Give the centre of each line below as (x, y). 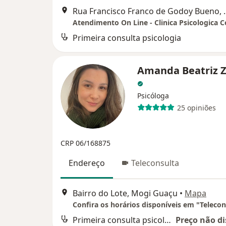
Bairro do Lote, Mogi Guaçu (125, 193)
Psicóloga (153, 96)
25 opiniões (196, 107)
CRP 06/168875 (86, 143)
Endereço (87, 163)
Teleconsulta (155, 163)
